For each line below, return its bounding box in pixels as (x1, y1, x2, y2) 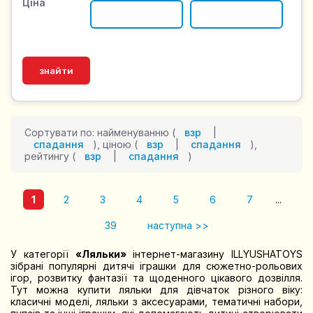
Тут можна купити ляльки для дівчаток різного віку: (10, 284, 303, 296)
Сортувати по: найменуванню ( (24, 126, 175, 139)
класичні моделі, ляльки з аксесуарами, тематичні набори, (10, 296, 303, 308)
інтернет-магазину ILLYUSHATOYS (126, 248, 303, 261)
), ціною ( (93, 138, 138, 151)
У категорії (10, 248, 75, 261)
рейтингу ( (24, 150, 75, 163)
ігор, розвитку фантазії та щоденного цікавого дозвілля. (10, 272, 303, 284)
